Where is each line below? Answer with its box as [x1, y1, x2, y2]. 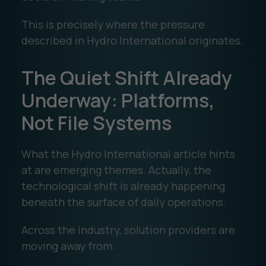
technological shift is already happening [21, 178, 225, 193]
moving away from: [21, 238, 115, 253]
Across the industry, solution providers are [21, 222, 235, 237]
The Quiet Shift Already [21, 64, 232, 91]
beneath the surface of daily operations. [21, 194, 226, 209]
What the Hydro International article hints [21, 146, 235, 161]
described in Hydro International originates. [21, 33, 243, 47]
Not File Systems [21, 109, 172, 136]
